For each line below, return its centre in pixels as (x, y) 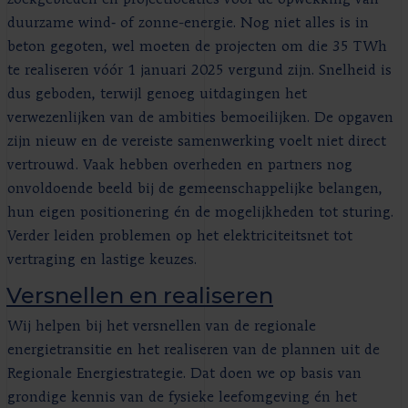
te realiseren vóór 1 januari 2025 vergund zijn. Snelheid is (199, 71)
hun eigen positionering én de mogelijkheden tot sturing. (200, 214)
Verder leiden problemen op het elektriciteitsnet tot (180, 237)
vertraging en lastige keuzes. (102, 261)
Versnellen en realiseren (140, 296)
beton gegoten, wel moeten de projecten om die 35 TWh (197, 48)
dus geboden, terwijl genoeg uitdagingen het (157, 95)
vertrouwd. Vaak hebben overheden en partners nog (180, 166)
